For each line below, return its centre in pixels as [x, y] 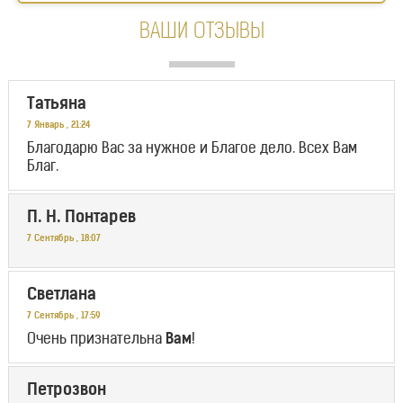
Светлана [61, 296]
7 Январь [45, 126]
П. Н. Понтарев [81, 219]
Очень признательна [96, 340]
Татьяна [56, 105]
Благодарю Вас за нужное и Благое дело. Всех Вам [192, 150]
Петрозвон [66, 391]
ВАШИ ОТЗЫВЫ [201, 33]
